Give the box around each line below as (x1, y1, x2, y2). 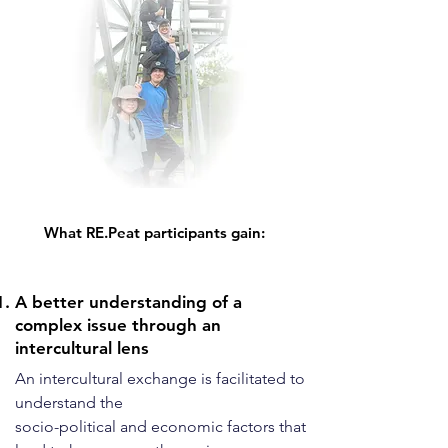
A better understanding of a (15, 292, 242, 312)
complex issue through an (15, 315, 221, 335)
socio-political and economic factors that (15, 417, 306, 436)
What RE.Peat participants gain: (44, 223, 265, 242)
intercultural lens (15, 338, 149, 358)
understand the (15, 393, 123, 412)
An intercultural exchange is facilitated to (15, 369, 305, 388)
